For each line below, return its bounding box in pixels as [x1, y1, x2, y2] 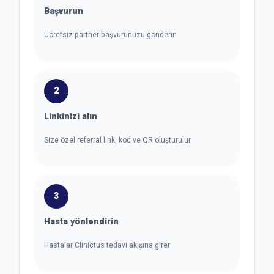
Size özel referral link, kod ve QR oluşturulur [44, 135, 191, 146]
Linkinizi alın [44, 110, 97, 123]
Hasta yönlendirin [44, 215, 119, 228]
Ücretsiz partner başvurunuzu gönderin [44, 29, 177, 40]
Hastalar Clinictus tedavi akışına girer [44, 240, 170, 251]
